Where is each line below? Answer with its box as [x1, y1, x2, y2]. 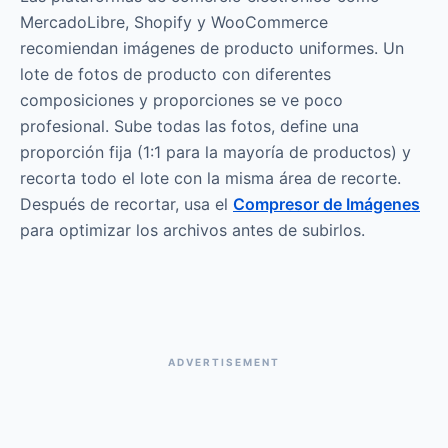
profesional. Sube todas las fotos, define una [20, 116, 359, 136]
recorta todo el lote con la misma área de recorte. [20, 168, 401, 188]
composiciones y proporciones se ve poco [20, 90, 343, 110]
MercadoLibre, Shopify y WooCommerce [20, 12, 328, 32]
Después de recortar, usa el [20, 194, 233, 214]
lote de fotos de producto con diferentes [20, 64, 331, 84]
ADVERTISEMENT [168, 355, 280, 368]
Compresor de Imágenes [233, 194, 420, 214]
